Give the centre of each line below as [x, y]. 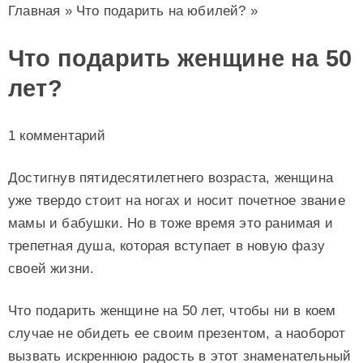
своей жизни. [51, 268]
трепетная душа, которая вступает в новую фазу [167, 246]
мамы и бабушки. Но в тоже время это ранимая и [171, 223]
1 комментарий [57, 136]
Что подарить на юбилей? [161, 11]
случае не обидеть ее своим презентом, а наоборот [177, 333]
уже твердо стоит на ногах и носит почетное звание [177, 200]
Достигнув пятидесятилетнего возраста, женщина [171, 177]
